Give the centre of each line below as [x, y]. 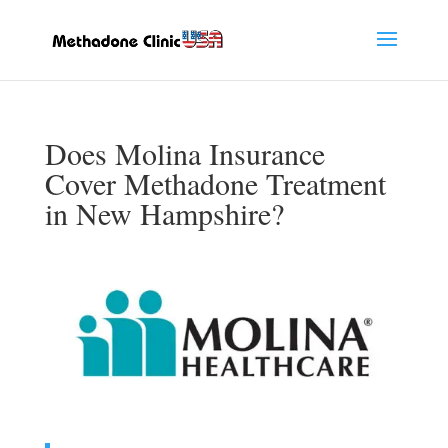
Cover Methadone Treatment [215, 183]
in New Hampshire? [164, 213]
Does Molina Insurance [184, 153]
